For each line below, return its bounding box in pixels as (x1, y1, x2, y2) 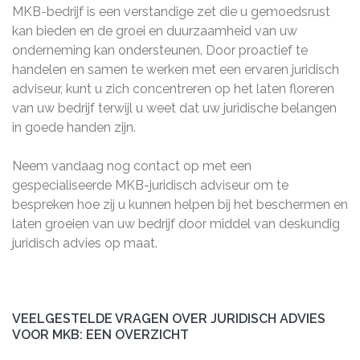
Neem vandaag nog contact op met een (12, 158, 252, 174)
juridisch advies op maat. (12, 235, 157, 251)
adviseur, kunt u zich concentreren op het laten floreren (12, 81, 334, 96)
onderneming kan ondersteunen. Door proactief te (12, 43, 308, 58)
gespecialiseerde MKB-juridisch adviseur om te (12, 178, 288, 193)
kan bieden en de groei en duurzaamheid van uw (12, 23, 297, 39)
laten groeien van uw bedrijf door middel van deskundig (12, 216, 340, 231)
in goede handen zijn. (12, 120, 136, 135)
